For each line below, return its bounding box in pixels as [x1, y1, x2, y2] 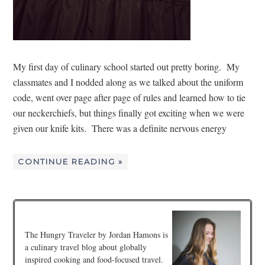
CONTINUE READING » [18, 156, 124, 166]
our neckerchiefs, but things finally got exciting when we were [13, 106, 245, 119]
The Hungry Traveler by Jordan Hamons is [24, 228, 168, 240]
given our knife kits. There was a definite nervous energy [13, 121, 227, 134]
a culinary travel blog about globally [24, 241, 147, 253]
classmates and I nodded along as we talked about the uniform [13, 75, 244, 88]
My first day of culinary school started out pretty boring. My [13, 60, 240, 73]
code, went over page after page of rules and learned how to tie [13, 91, 246, 104]
